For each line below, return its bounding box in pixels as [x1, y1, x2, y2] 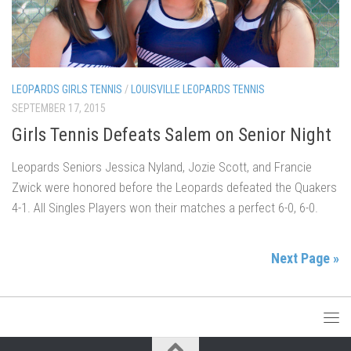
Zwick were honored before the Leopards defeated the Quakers [12, 179, 337, 195]
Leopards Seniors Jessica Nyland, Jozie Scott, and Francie [12, 158, 312, 175]
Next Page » [271, 249, 339, 266]
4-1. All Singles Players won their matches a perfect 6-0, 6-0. [12, 199, 318, 215]
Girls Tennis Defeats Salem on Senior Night [12, 123, 331, 146]
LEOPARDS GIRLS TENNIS [12, 83, 122, 96]
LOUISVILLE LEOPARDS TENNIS [131, 83, 265, 96]
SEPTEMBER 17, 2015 [12, 102, 106, 115]
